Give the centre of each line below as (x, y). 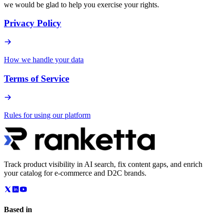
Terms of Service (36, 78)
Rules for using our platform (47, 115)
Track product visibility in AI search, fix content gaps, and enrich (103, 164)
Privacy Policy (33, 23)
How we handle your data (44, 60)
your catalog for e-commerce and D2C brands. (75, 173)
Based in (18, 209)
